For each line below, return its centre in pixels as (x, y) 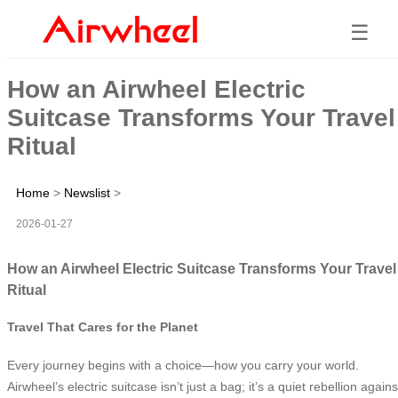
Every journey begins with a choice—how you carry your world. (183, 365)
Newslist (87, 192)
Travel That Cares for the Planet (103, 327)
